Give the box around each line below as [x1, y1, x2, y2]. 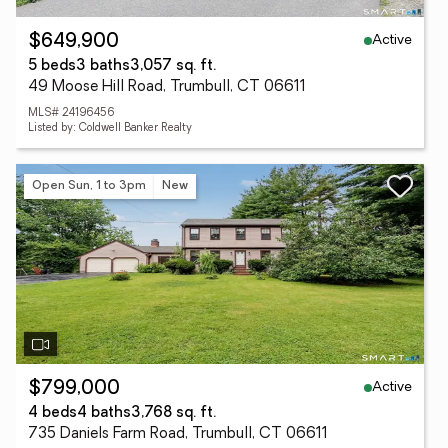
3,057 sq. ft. [130, 59, 216, 74]
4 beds [28, 406, 77, 421]
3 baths [76, 59, 130, 74]
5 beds [28, 59, 76, 74]
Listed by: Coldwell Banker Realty [28, 123, 192, 134]
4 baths [77, 406, 131, 421]
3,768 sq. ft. [131, 406, 216, 421]
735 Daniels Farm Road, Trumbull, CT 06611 [28, 427, 328, 442]
